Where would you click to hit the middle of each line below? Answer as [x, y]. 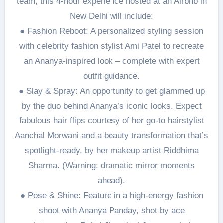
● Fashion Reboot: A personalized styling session [111, 31]
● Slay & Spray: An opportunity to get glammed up [111, 91]
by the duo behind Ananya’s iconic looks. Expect [111, 106]
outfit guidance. [111, 76]
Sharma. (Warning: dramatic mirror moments [111, 166]
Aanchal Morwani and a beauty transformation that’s [111, 136]
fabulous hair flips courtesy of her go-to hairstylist [111, 121]
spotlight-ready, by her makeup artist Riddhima [111, 151]
